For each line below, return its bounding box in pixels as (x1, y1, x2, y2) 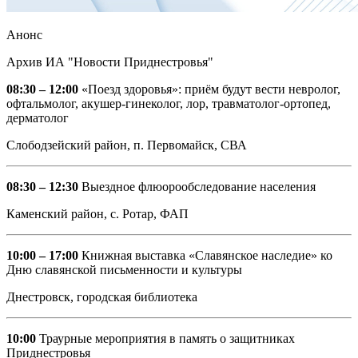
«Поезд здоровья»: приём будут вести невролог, (78, 82, 340, 96)
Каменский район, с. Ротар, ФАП (6, 206, 189, 221)
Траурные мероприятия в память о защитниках (36, 331, 295, 345)
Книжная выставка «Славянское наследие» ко (82, 248, 332, 262)
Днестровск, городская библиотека (6, 289, 197, 304)
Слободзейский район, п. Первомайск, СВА (6, 137, 247, 152)
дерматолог (6, 110, 69, 125)
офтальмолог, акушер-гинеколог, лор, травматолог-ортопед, (6, 96, 331, 110)
